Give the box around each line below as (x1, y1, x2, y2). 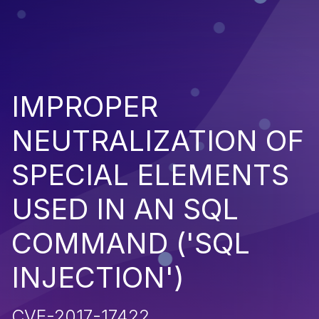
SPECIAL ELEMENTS (11, 157, 289, 192)
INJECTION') (11, 259, 184, 295)
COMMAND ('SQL (11, 225, 250, 261)
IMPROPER (11, 88, 158, 124)
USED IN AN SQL (11, 191, 239, 226)
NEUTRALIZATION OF (11, 122, 304, 158)
